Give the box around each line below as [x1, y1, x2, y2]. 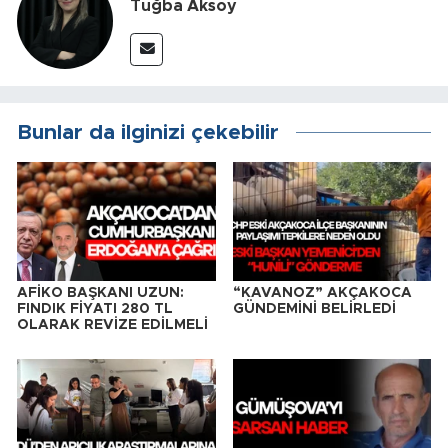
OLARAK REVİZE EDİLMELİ [17, 318, 208, 333]
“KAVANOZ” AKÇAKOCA [232, 286, 412, 301]
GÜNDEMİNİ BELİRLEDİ [232, 302, 396, 317]
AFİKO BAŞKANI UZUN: [17, 286, 184, 301]
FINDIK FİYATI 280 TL [17, 302, 173, 317]
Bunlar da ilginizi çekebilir [17, 121, 279, 143]
